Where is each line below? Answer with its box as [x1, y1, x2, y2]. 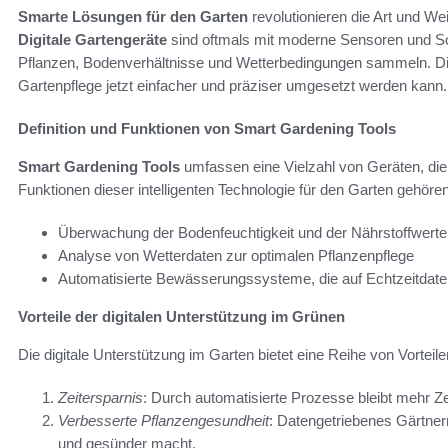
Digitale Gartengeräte [18, 31, 167, 49]
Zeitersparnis [58, 389, 143, 407]
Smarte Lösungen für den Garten [18, 8, 248, 26]
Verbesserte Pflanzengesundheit [58, 412, 269, 430]
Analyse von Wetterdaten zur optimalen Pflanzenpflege [58, 247, 414, 265]
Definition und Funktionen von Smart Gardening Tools [18, 120, 396, 138]
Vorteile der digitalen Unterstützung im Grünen [18, 308, 345, 326]
